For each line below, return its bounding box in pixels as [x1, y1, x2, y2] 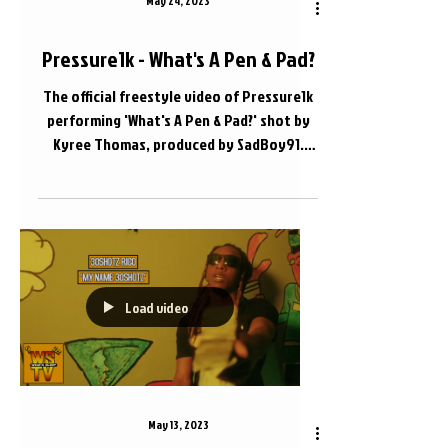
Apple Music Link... [120, 156, 236, 179]
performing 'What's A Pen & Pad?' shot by [46, 108, 310, 131]
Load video [125, 297, 188, 317]
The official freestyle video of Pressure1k [43, 84, 313, 107]
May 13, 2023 [147, 416, 209, 433]
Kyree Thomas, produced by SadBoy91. [52, 132, 304, 155]
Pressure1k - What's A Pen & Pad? [41, 42, 315, 74]
